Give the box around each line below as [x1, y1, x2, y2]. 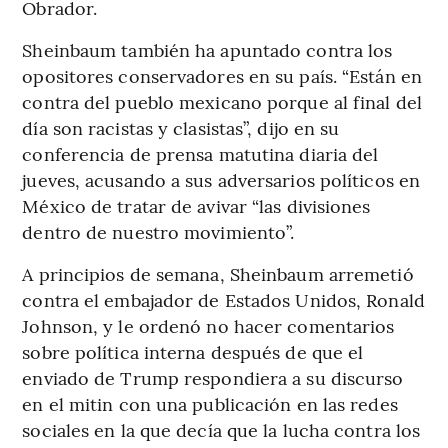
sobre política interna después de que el [22, 338, 364, 364]
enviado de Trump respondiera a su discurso [22, 364, 404, 390]
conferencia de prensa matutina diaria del [22, 140, 379, 166]
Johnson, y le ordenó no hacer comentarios [22, 312, 395, 338]
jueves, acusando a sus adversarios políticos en [22, 166, 421, 192]
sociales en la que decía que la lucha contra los [22, 416, 421, 442]
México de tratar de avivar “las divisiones [22, 192, 371, 218]
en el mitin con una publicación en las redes [22, 390, 398, 416]
